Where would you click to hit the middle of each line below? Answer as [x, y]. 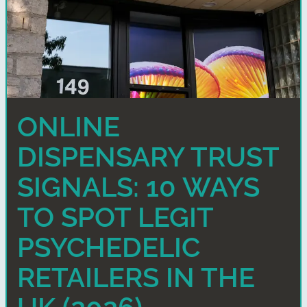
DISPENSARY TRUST [148, 157]
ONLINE [69, 126]
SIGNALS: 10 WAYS [138, 187]
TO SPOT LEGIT [115, 217]
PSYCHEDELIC [109, 247]
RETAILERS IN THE [136, 277]
